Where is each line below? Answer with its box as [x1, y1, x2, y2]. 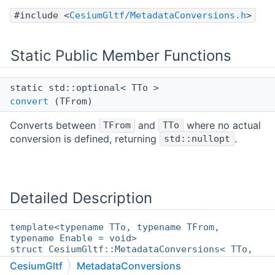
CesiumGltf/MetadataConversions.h [69, 10, 246, 21]
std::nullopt [164, 133, 230, 145]
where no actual [184, 119, 261, 132]
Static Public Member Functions [10, 47, 231, 65]
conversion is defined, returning [10, 133, 160, 145]
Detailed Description [10, 189, 152, 207]
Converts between [10, 119, 99, 132]
